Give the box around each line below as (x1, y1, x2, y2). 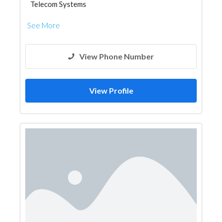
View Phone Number (79, 52, 154, 61)
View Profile (89, 86, 133, 95)
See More (27, 21, 60, 30)
